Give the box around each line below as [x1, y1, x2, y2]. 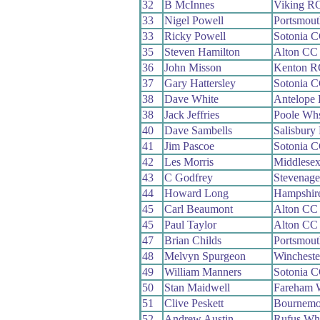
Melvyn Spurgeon [164, 249, 246, 262]
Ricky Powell [164, 29, 226, 42]
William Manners [164, 265, 241, 278]
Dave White [164, 92, 219, 105]
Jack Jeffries [164, 108, 219, 121]
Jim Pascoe [164, 139, 214, 152]
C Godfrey [164, 171, 213, 184]
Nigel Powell [164, 14, 224, 26]
